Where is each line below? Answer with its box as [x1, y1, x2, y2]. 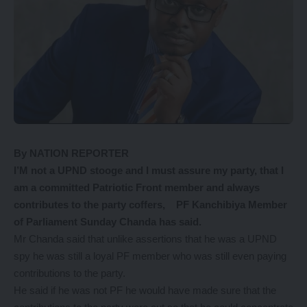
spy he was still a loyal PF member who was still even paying [14, 249, 286, 262]
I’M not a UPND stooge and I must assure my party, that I [14, 164, 284, 176]
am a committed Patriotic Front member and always [14, 181, 260, 193]
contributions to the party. [14, 267, 125, 279]
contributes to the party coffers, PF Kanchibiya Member [14, 198, 287, 210]
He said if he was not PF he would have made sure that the [14, 284, 276, 296]
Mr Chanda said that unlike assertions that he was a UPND [14, 232, 277, 245]
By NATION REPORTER [14, 147, 129, 159]
